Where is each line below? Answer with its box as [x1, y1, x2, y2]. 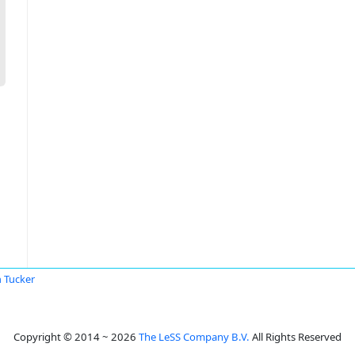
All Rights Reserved [250, 330, 342, 344]
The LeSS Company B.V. [139, 330, 250, 344]
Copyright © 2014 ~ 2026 [13, 330, 139, 344]
